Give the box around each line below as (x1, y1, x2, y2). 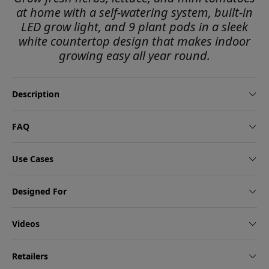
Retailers (12, 250, 48, 262)
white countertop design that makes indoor (19, 33, 250, 50)
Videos (12, 218, 40, 230)
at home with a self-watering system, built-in (16, 4, 253, 21)
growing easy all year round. (59, 47, 210, 64)
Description (12, 88, 59, 100)
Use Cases (12, 153, 53, 165)
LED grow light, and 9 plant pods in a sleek (21, 19, 248, 35)
